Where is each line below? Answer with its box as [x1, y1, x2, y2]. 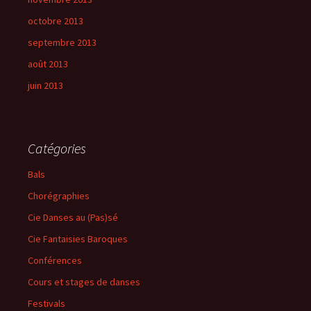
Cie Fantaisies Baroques [28, 233, 128, 245]
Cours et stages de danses [28, 276, 140, 288]
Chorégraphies [28, 190, 90, 202]
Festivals [28, 297, 65, 310]
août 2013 [28, 58, 68, 70]
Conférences [28, 254, 82, 267]
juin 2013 [28, 79, 63, 92]
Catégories [28, 140, 86, 157]
